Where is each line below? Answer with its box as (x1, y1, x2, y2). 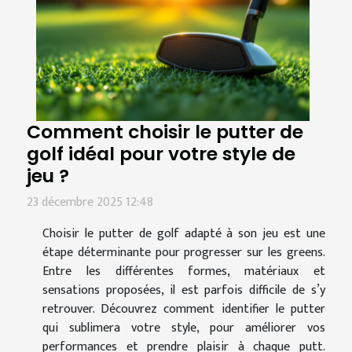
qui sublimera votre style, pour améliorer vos (42, 317, 325, 339)
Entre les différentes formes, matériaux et (42, 260, 325, 282)
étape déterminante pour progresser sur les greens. (42, 241, 325, 263)
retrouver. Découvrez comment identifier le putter (42, 298, 325, 320)
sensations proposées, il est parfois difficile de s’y (42, 279, 325, 301)
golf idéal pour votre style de (27, 140, 295, 167)
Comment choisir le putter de (27, 118, 303, 145)
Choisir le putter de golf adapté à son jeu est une (42, 222, 325, 244)
